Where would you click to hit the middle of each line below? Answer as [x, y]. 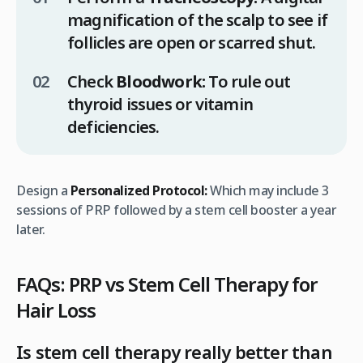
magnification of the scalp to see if [198, 19]
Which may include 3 [268, 190]
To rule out [248, 81]
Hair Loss [56, 310]
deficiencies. [113, 126]
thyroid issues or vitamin [160, 104]
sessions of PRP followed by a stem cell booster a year [176, 209]
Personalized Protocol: [139, 190]
